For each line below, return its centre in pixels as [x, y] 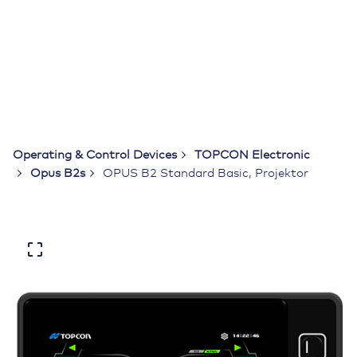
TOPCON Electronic [252, 155]
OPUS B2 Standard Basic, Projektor [205, 173]
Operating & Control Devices [95, 155]
